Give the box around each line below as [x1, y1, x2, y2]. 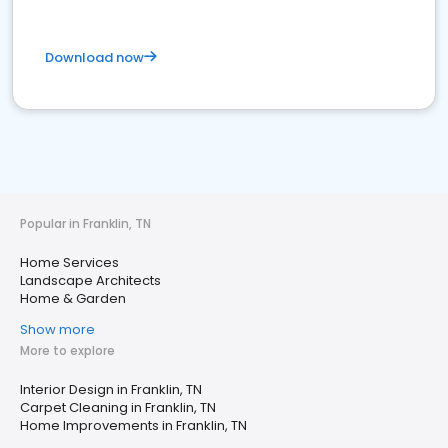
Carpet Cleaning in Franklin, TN [20, 398, 216, 418]
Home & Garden [20, 289, 126, 309]
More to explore [20, 342, 115, 360]
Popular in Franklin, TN [20, 215, 151, 233]
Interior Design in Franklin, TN [20, 380, 202, 400]
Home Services [20, 253, 119, 273]
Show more [20, 320, 95, 340]
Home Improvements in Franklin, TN [20, 416, 247, 436]
